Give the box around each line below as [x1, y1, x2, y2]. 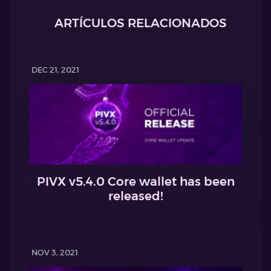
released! [108, 188, 163, 203]
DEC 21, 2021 [31, 65, 79, 75]
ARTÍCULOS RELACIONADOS [54, 16, 227, 31]
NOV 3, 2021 [31, 247, 78, 258]
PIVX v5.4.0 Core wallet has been [36, 174, 235, 189]
